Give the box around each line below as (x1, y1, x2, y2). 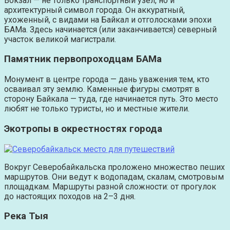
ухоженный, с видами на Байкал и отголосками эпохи (4, 14, 212, 25)
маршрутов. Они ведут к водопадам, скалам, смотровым (4, 171, 224, 182)
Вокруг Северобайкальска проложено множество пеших (4, 162, 225, 172)
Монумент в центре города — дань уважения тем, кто (4, 74, 209, 85)
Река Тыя (4, 210, 48, 222)
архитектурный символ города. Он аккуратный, (4, 5, 185, 15)
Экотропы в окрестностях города (4, 123, 162, 135)
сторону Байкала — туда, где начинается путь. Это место (4, 94, 218, 104)
